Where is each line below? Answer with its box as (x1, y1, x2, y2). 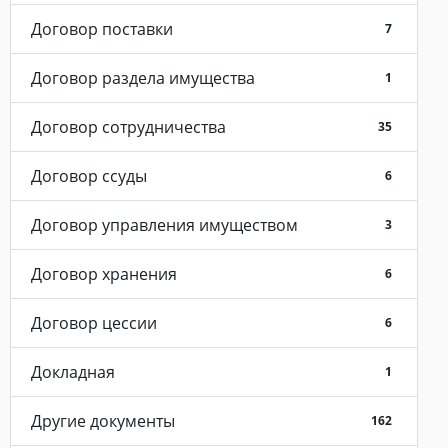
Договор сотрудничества (31, 116, 226, 138)
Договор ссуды (31, 165, 147, 187)
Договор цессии (31, 312, 157, 334)
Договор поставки (31, 18, 173, 40)
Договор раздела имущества (31, 67, 255, 89)
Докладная (31, 361, 115, 383)
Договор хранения (31, 263, 177, 285)
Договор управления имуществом (31, 214, 298, 236)
